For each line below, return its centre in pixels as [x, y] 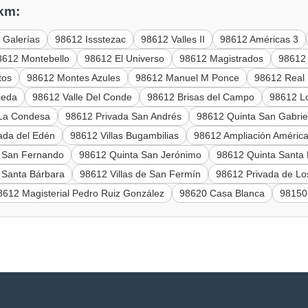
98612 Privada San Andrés [124, 116]
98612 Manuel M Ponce [188, 77]
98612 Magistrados [222, 58]
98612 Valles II [173, 39]
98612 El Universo [125, 58]
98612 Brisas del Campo [201, 97]
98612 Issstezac [91, 39]
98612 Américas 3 [260, 39]
